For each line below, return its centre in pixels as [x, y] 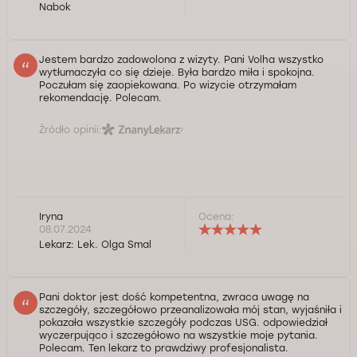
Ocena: [216, 216]
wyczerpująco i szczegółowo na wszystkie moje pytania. [178, 335]
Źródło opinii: [71, 129]
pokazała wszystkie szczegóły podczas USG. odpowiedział [183, 322]
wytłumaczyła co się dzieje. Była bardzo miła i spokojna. [177, 72]
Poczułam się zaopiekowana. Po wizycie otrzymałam [168, 85]
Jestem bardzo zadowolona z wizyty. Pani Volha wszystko [181, 59]
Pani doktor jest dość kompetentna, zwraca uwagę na [174, 297]
